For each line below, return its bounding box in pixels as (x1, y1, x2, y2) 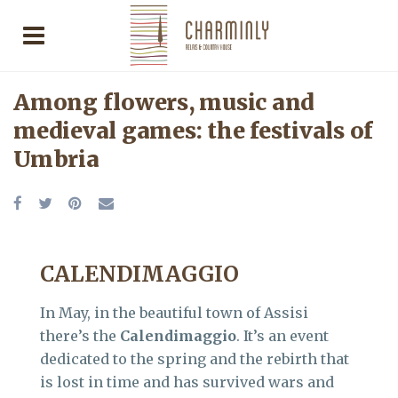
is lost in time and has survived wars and (40, 373, 334, 391)
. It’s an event (236, 327, 329, 345)
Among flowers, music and (13, 88, 314, 116)
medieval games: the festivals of (13, 116, 373, 145)
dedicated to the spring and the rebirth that (40, 350, 349, 368)
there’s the (40, 327, 120, 345)
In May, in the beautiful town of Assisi (40, 304, 308, 322)
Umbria (13, 145, 99, 173)
